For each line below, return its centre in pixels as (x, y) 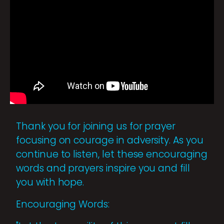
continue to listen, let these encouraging (112, 154)
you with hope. (50, 182)
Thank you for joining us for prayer (96, 126)
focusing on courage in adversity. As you (110, 140)
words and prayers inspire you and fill (103, 168)
